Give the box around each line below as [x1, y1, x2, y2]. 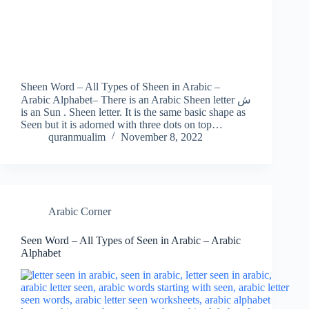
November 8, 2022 [121, 130, 203, 143]
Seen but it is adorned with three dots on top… [21, 118, 223, 130]
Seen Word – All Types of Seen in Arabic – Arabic [21, 234, 241, 246]
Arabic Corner [48, 205, 111, 217]
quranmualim [48, 130, 106, 143]
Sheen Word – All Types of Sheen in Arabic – [21, 80, 220, 92]
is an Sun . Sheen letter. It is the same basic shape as [21, 106, 246, 118]
